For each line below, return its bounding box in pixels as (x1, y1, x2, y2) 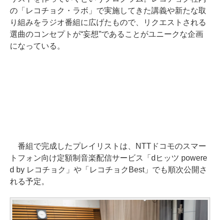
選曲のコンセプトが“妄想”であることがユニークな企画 (10, 30, 203, 38)
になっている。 (10, 42, 65, 50)
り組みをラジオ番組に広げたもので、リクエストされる (10, 18, 206, 27)
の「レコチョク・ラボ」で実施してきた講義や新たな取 (10, 6, 206, 15)
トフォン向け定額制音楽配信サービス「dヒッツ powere (10, 154, 207, 162)
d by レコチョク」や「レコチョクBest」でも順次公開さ (10, 165, 207, 174)
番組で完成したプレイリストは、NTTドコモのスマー (10, 142, 206, 150)
